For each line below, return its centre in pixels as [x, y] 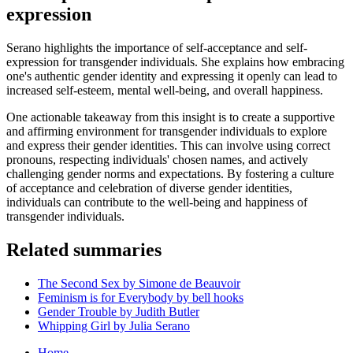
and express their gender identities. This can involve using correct [168, 145]
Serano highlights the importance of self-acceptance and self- [157, 47]
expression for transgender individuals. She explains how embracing [175, 61]
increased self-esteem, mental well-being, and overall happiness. [165, 90]
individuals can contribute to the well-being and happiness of [157, 202]
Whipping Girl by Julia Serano [114, 325]
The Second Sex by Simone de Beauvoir [139, 283]
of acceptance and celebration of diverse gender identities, [149, 188]
